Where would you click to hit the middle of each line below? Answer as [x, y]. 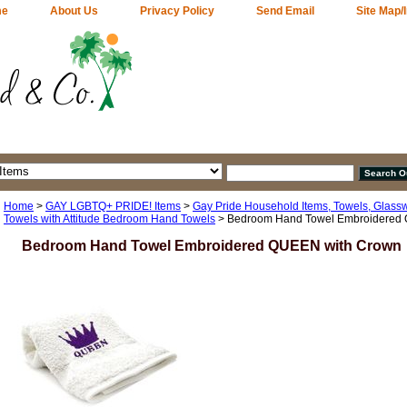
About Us [74, 11]
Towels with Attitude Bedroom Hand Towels [109, 218]
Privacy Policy [177, 11]
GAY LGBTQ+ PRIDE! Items [113, 206]
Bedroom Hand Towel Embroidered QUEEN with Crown [212, 245]
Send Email [285, 11]
